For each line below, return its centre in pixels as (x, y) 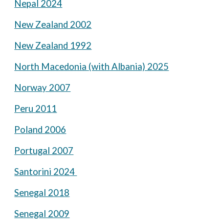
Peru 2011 (36, 109)
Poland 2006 (40, 130)
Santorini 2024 (46, 172)
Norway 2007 (43, 88)
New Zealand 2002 (53, 24)
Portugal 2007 (44, 151)
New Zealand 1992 (53, 45)
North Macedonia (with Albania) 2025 (92, 66)
